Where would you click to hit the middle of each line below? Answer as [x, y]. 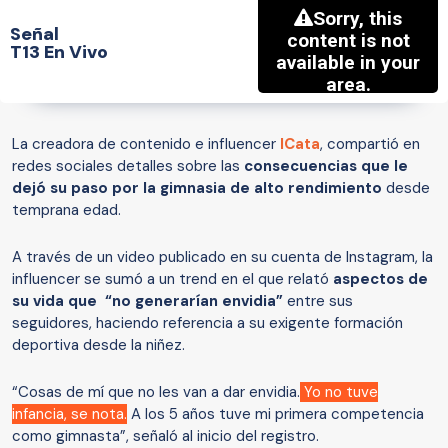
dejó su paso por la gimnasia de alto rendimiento [197, 188]
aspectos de [380, 279]
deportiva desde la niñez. [98, 345]
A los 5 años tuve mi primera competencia [275, 414]
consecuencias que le [326, 166]
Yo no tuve [339, 392]
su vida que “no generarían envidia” [147, 301]
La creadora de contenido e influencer [146, 144]
